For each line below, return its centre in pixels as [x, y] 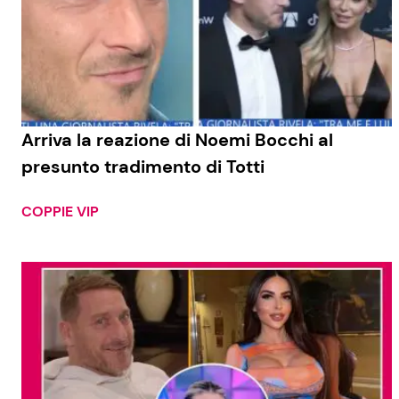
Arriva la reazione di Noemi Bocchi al [177, 139]
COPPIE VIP [60, 211]
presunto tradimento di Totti [143, 166]
